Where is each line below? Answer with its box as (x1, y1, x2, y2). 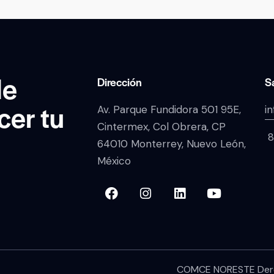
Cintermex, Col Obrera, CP (97, 119, 226, 133)
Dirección (97, 73, 143, 89)
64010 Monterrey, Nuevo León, (97, 136, 246, 150)
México (97, 154, 131, 168)
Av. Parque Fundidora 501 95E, (97, 102, 242, 116)
